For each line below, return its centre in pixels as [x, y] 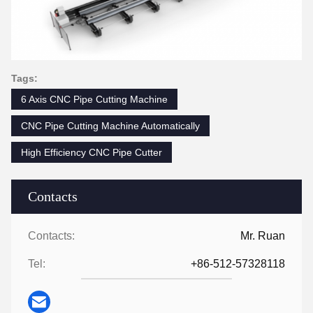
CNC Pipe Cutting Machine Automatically [110, 125]
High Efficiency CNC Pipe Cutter [92, 152]
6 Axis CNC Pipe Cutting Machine [94, 99]
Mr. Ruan [263, 235]
